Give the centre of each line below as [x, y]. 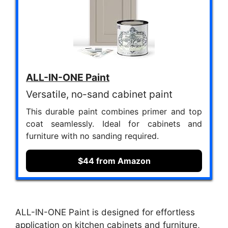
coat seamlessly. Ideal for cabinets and [114, 124]
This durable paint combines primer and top [114, 112]
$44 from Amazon [114, 161]
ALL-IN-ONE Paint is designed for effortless [105, 212]
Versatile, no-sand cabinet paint [99, 94]
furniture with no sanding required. [92, 136]
